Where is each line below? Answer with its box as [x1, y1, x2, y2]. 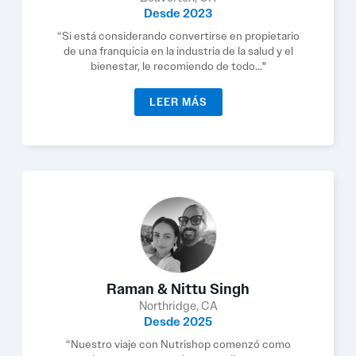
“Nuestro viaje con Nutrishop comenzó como [65, 337, 291, 351]
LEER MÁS [149, 95, 207, 109]
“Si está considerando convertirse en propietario [56, 29, 300, 43]
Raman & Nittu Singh [106, 280, 250, 299]
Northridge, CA [138, 298, 218, 314]
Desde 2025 [144, 314, 212, 330]
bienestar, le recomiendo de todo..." [90, 59, 266, 73]
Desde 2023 [144, 6, 212, 21]
